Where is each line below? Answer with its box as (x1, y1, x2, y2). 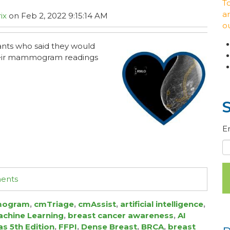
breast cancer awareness (68, 210, 174, 220)
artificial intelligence (120, 199, 203, 209)
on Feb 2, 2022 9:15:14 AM (7, 11, 108, 21)
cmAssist (78, 199, 116, 209)
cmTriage (34, 199, 74, 209)
